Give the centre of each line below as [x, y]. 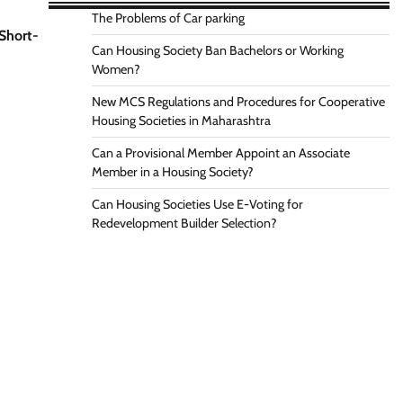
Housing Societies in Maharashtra [181, 121]
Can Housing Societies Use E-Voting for [197, 204]
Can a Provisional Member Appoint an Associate [220, 153]
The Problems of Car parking [168, 18]
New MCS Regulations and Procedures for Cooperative [238, 102]
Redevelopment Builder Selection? [184, 223]
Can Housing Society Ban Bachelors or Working [217, 50]
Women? [116, 69]
